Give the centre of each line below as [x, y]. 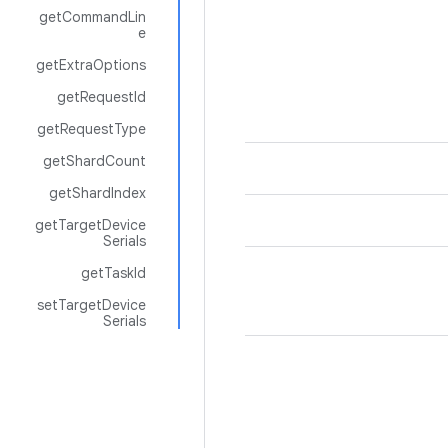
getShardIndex [97, 193]
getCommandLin [92, 17]
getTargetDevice [90, 225]
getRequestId [101, 97]
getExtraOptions [91, 65]
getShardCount [94, 161]
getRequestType [91, 129]
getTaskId [113, 273]
